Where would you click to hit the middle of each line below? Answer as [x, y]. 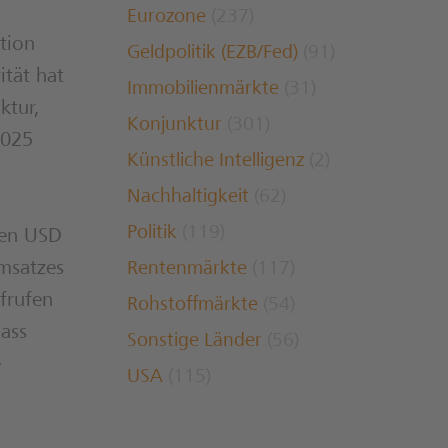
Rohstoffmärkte [192, 306]
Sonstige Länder [194, 342]
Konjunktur [174, 126]
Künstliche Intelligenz [215, 162]
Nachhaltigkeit [188, 198]
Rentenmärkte [187, 270]
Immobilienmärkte [203, 90]
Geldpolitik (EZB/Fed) [212, 54]
